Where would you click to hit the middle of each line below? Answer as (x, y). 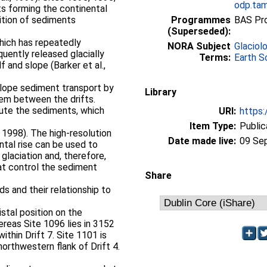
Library (161, 92)
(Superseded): (199, 31)
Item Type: (213, 126)
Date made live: (202, 141)
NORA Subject (199, 46)
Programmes (201, 20)
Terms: (215, 58)
